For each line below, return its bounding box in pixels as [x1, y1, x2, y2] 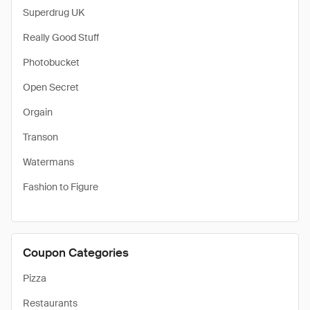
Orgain [23, 106, 53, 118]
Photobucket [23, 56, 80, 69]
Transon [23, 131, 58, 143]
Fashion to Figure [23, 181, 98, 193]
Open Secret [23, 81, 79, 93]
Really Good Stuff [23, 31, 99, 44]
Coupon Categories [23, 245, 129, 260]
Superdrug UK [23, 6, 84, 19]
